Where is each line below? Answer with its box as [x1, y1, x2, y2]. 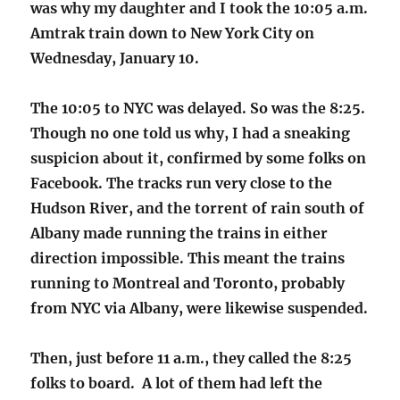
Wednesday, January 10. [30, 49, 200, 68]
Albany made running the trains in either [30, 224, 329, 243]
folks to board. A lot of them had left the [30, 374, 323, 393]
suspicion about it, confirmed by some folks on [30, 149, 367, 168]
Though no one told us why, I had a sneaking [30, 124, 351, 143]
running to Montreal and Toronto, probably [30, 274, 346, 293]
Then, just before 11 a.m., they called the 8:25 [30, 349, 353, 368]
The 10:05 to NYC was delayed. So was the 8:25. [30, 99, 366, 118]
